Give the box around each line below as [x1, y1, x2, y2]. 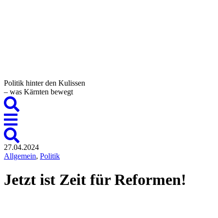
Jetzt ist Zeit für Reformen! [4, 171, 186, 189]
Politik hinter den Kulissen [4, 79, 85, 87]
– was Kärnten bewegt [4, 88, 73, 96]
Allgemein [4, 152, 36, 160]
